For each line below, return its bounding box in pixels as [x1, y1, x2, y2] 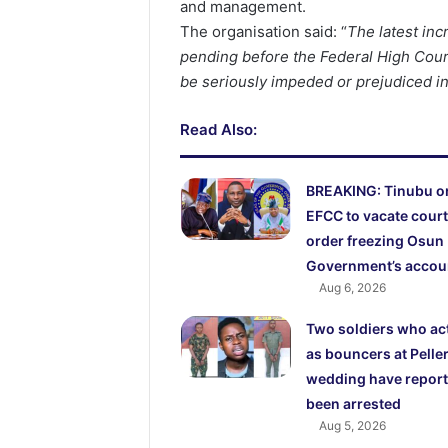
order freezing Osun [305, 232, 444, 250]
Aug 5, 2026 [318, 418, 386, 434]
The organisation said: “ [180, 22, 348, 42]
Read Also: [180, 120, 258, 140]
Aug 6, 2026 [318, 280, 386, 296]
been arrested [305, 395, 401, 413]
